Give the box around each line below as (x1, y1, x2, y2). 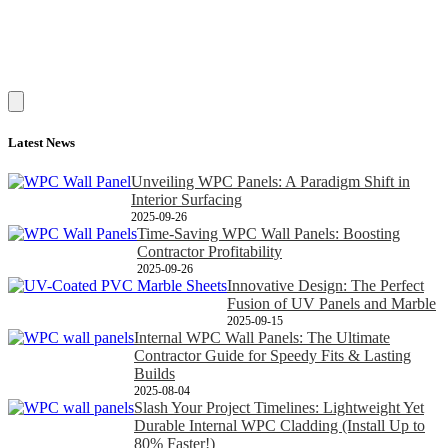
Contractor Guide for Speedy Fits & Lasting (134, 346, 411, 364)
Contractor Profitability (137, 242, 282, 260)
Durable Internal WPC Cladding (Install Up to (134, 416, 425, 434)
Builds (134, 364, 175, 382)
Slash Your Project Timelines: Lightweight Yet (134, 398, 424, 416)
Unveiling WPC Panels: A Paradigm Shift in (131, 172, 410, 190)
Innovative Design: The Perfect (227, 276, 424, 294)
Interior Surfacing (131, 190, 242, 208)
